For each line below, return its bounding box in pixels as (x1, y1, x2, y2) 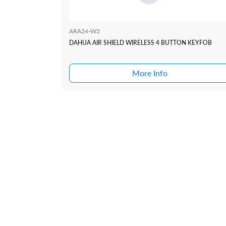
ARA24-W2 (69, 27, 100, 35)
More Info (132, 68, 168, 78)
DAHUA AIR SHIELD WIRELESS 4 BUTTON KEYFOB (69, 39, 212, 47)
